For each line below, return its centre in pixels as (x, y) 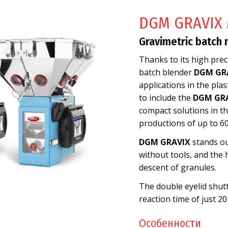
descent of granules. (178, 167)
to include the (166, 98)
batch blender (167, 72)
